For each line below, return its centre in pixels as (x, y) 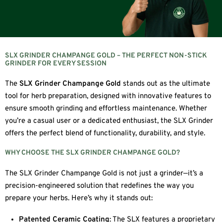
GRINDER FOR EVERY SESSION (56, 63)
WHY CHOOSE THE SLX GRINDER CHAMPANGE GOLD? (92, 153)
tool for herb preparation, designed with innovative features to (108, 97)
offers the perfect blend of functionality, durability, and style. (105, 134)
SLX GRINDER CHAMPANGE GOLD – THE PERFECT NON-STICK (106, 55)
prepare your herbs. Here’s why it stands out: (79, 198)
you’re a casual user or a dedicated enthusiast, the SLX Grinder (109, 121)
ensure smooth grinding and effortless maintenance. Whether (106, 109)
